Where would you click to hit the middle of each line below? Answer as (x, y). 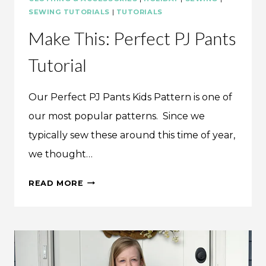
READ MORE (56, 183)
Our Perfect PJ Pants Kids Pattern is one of (130, 97)
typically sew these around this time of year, (132, 135)
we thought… (61, 154)
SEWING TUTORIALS (69, 12)
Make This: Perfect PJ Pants (132, 38)
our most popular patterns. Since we (117, 116)
